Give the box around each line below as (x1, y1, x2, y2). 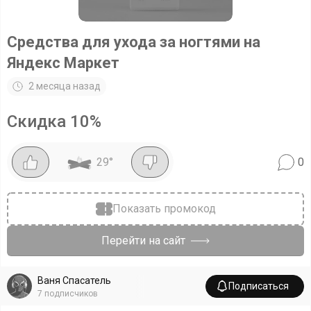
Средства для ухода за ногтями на (7, 33, 260, 51)
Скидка (7, 112, 70, 131)
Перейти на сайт (101, 234, 185, 247)
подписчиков (44, 288, 98, 299)
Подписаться (228, 280, 289, 292)
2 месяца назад (28, 81, 101, 92)
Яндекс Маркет (7, 54, 119, 72)
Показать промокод (112, 202, 216, 215)
